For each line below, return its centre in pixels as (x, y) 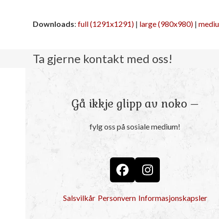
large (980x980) (166, 23)
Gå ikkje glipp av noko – (135, 104)
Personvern (117, 198)
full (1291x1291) (106, 23)
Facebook (148, 175)
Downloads (54, 23)
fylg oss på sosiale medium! (135, 126)
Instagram (175, 175)
